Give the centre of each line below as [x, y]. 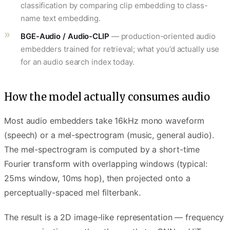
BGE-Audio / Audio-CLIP [65, 36]
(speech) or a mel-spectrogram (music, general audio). [109, 135]
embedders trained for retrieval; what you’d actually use [120, 49]
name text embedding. [61, 18]
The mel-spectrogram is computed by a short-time [102, 149]
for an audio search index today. [78, 62]
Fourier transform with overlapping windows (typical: [106, 164]
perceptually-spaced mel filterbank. [72, 192]
